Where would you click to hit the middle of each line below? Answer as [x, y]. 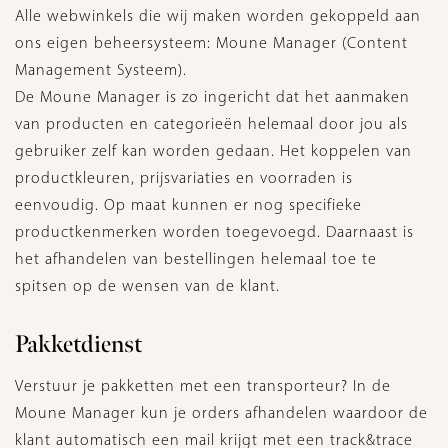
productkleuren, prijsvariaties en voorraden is [184, 177]
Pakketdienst [81, 344]
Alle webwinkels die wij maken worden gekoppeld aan [218, 15]
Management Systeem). [101, 69]
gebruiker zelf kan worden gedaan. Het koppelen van [213, 150]
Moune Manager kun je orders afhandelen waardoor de [221, 412]
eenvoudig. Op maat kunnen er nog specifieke [188, 204]
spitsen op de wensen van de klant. [147, 285]
